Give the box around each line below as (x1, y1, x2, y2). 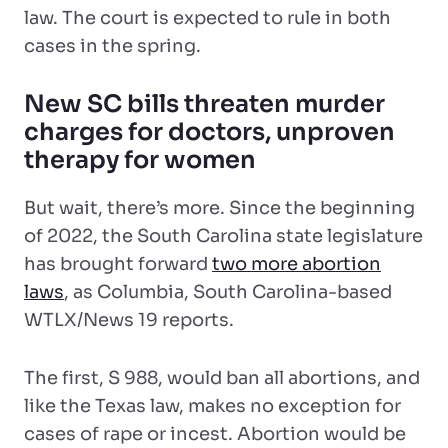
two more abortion (212, 253, 381, 275)
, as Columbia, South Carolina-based (64, 281, 392, 303)
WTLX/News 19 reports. (24, 309, 234, 331)
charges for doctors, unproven (24, 117, 395, 147)
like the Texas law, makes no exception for (24, 395, 401, 417)
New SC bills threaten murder (24, 89, 385, 119)
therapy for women (24, 145, 256, 175)
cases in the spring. (24, 35, 201, 57)
